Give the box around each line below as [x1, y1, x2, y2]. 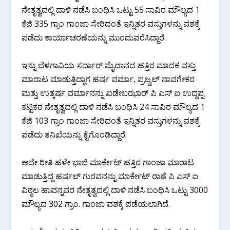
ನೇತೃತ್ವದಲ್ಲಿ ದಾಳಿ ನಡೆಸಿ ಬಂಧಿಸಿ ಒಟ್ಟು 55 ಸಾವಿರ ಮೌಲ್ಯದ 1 [22, 4, 200, 15]
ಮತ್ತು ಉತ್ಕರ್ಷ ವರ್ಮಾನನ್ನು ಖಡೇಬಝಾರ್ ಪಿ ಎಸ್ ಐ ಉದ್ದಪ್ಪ [22, 87, 205, 99]
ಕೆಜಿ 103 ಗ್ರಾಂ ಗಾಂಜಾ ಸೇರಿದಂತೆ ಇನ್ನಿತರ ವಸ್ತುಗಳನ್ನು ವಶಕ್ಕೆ [22, 114, 200, 126]
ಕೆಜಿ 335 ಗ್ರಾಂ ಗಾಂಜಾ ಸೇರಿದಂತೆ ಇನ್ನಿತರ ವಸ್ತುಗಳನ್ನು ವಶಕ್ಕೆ [22, 17, 200, 29]
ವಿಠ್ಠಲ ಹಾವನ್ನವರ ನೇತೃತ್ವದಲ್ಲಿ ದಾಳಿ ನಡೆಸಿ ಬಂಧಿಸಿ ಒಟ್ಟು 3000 [22, 184, 208, 196]
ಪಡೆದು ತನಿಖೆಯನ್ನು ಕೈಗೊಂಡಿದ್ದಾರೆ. [22, 128, 127, 140]
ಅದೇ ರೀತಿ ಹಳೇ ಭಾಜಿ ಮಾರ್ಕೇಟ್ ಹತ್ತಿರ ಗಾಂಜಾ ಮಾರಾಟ [22, 156, 195, 168]
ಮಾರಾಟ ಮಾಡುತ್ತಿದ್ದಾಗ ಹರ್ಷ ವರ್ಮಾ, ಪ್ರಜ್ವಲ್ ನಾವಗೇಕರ [22, 73, 195, 85]
